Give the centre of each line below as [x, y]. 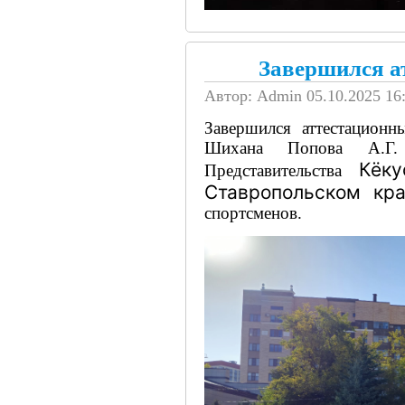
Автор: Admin [255, 96]
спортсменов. [253, 213]
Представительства [282, 170]
